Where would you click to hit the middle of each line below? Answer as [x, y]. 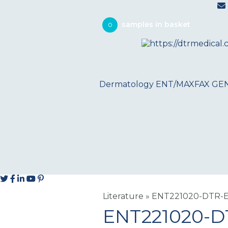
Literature [123, 196]
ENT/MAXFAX [183, 84]
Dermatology [126, 84]
